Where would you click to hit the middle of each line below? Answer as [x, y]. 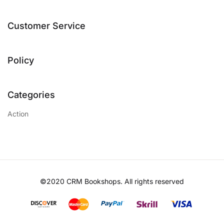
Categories [31, 95]
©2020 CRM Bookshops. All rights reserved [112, 181]
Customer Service [46, 26]
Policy [21, 60]
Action [18, 114]
